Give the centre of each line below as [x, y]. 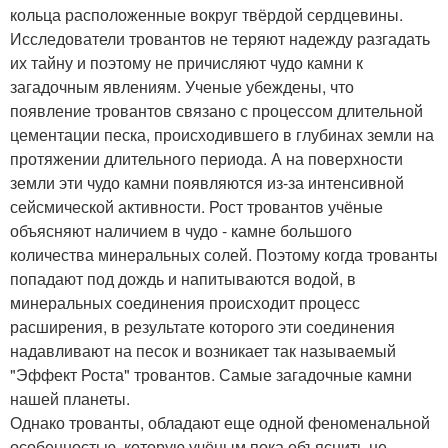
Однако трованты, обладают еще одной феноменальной [220, 422]
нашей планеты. [70, 398]
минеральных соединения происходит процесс [185, 302]
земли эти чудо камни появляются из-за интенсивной [207, 182]
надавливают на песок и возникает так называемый [203, 350]
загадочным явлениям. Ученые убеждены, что [182, 86]
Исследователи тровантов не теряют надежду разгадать [220, 38]
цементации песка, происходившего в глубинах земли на [222, 134]
